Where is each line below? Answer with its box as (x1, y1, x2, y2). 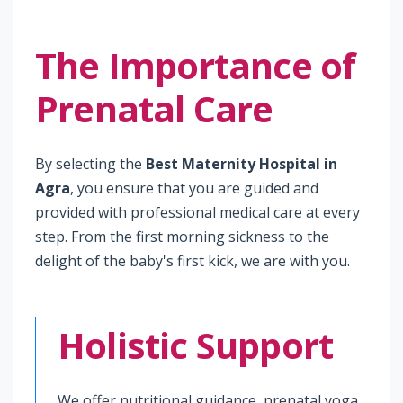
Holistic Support (58, 320, 334, 370)
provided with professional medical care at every (35, 202, 360, 222)
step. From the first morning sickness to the (35, 227, 329, 246)
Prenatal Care (35, 84, 273, 133)
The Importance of (35, 40, 356, 90)
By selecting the (35, 154, 146, 174)
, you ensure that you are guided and (70, 178, 318, 198)
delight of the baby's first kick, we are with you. (35, 251, 350, 271)
